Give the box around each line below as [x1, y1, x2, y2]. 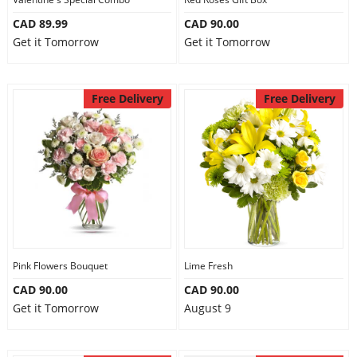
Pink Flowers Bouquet [12, 259, 108, 273]
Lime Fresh [184, 259, 233, 273]
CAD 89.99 [12, 16, 68, 31]
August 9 [184, 300, 231, 316]
